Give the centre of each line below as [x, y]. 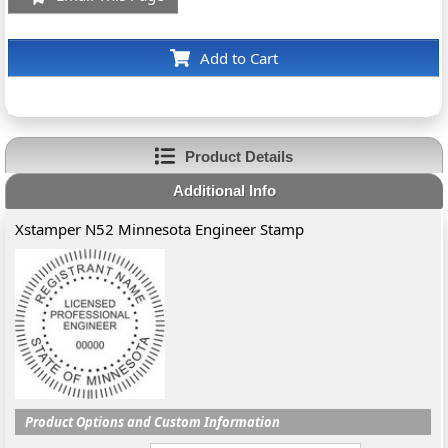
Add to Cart [238, 58]
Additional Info [224, 190]
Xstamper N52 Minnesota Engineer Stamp [160, 229]
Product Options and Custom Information [153, 422]
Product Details [238, 156]
